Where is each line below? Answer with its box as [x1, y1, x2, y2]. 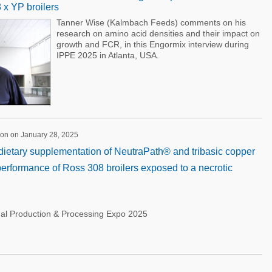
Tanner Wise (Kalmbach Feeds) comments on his [56, 18, 246, 27]
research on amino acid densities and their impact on [56, 29, 260, 38]
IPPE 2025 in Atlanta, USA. [56, 50, 159, 60]
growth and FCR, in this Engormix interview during [56, 39, 249, 49]
